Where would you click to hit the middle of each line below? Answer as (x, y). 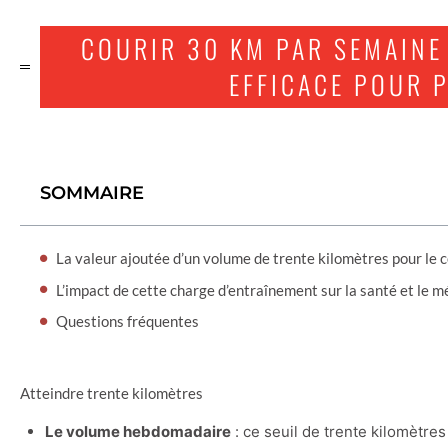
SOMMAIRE (92, 193)
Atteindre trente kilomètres (111, 392)
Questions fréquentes (127, 321)
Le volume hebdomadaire (138, 431)
